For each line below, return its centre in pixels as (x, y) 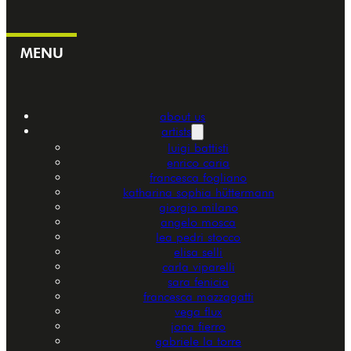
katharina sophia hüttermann (198, 193)
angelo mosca (199, 223)
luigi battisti (199, 148)
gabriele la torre (199, 342)
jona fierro (199, 327)
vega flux (199, 312)
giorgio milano (198, 208)
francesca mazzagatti (198, 297)
